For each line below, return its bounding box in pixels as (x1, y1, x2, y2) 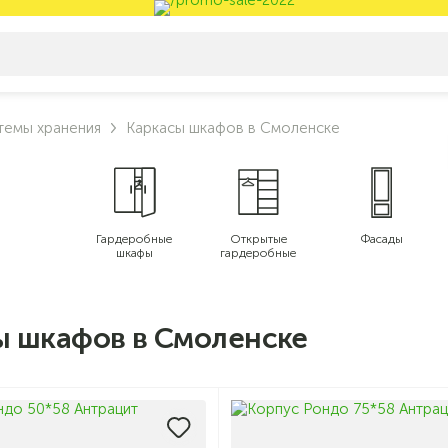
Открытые (229, 232, 287, 246)
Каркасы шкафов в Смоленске (126, 119, 340, 137)
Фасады (361, 232, 403, 246)
